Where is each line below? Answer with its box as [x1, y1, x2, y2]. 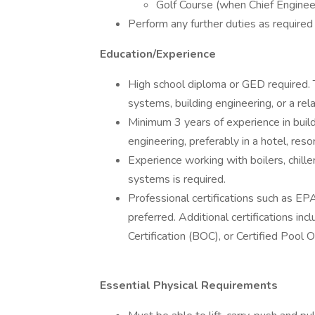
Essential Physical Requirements [100, 278, 278, 293]
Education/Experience [100, 46, 216, 62]
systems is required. [128, 172, 226, 187]
